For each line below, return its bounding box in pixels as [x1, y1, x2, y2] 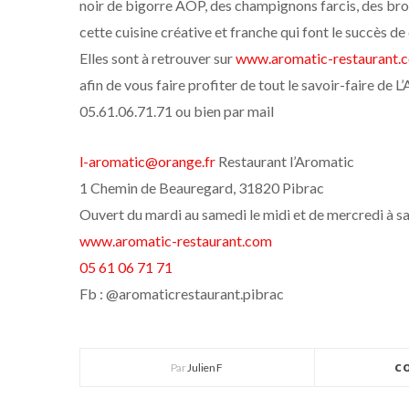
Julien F [187, 361, 224, 374]
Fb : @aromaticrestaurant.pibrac [79, 285, 284, 302]
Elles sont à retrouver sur [79, 49, 236, 67]
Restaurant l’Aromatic [215, 152, 354, 170]
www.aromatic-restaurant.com [79, 232, 272, 249]
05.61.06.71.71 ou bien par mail [79, 102, 274, 120]
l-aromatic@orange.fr [79, 152, 215, 170]
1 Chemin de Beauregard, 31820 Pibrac [79, 179, 324, 196]
